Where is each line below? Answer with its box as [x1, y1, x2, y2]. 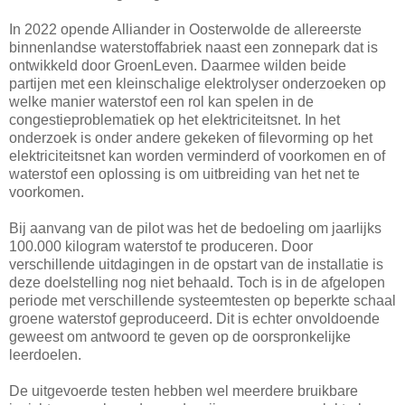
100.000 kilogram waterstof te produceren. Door [9, 238, 313, 254]
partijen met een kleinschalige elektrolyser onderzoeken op [9, 75, 386, 91]
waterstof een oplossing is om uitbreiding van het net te [9, 165, 360, 182]
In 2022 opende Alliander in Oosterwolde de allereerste [9, 21, 362, 37]
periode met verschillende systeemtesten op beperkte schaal [9, 292, 396, 308]
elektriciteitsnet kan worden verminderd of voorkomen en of [9, 147, 385, 164]
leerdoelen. [9, 346, 81, 363]
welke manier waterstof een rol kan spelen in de [9, 93, 314, 109]
